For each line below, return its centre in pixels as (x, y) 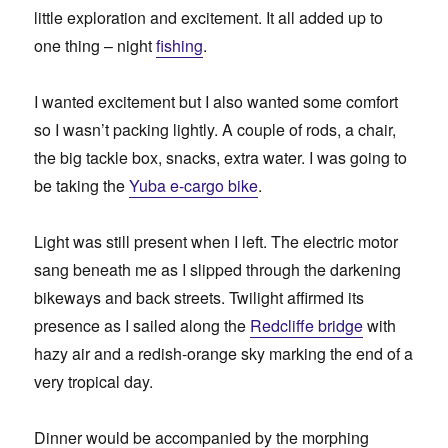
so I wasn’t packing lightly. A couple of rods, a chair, (215, 130)
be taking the (82, 186)
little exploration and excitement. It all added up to (209, 18)
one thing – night (95, 46)
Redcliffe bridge (307, 326)
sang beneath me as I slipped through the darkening (218, 270)
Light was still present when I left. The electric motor (216, 242)
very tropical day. (94, 382)
